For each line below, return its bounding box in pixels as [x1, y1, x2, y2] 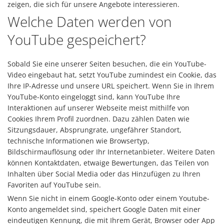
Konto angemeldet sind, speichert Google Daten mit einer [7, 204, 200, 214]
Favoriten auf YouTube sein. [7, 180, 101, 189]
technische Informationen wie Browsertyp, [7, 136, 149, 145]
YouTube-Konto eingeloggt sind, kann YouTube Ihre [7, 92, 180, 101]
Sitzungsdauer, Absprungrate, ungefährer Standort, [7, 125, 181, 134]
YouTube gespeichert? [7, 30, 146, 49]
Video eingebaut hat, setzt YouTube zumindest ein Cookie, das [7, 70, 216, 79]
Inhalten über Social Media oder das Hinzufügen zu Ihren [7, 169, 200, 178]
